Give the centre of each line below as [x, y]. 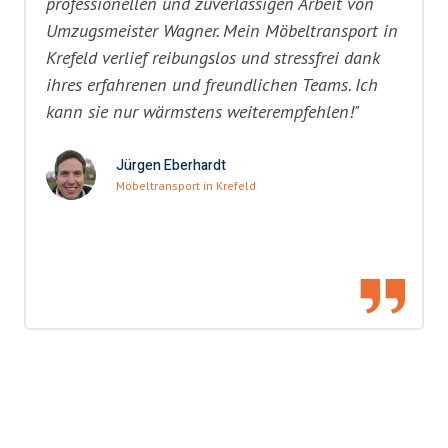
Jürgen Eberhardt [171, 166]
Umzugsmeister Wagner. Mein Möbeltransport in [222, 30]
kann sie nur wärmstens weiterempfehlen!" [203, 111]
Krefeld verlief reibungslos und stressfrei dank [213, 57]
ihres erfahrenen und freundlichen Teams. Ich [212, 84]
